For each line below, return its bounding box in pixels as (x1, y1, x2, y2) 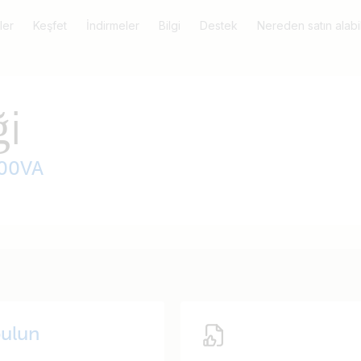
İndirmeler (86, 19, 139, 32)
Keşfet (33, 19, 67, 32)
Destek (200, 19, 238, 32)
